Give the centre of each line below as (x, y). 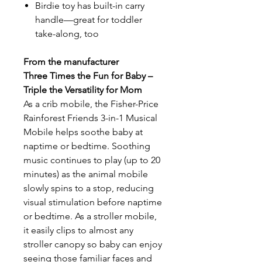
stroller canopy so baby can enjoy (93, 244)
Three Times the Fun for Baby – (88, 76)
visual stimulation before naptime (93, 202)
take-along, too (67, 34)
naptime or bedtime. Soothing (87, 146)
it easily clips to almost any (78, 230)
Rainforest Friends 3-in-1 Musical (90, 118)
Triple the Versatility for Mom (83, 90)
